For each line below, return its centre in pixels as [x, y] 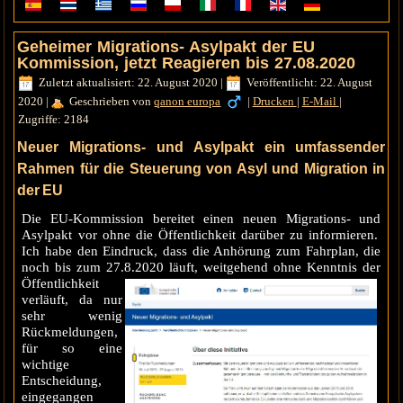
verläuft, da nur [72, 300]
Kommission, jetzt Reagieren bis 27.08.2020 [187, 63]
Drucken [274, 101]
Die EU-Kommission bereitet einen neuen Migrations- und [201, 219]
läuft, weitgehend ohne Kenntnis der [275, 268]
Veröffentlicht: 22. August [310, 83]
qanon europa [188, 101]
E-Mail [320, 101]
